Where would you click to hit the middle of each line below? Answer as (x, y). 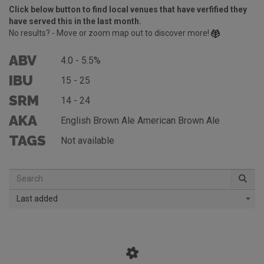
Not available (88, 141)
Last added (37, 199)
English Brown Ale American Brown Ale (140, 121)
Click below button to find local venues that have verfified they (128, 9)
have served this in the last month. (75, 21)
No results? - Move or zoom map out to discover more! (110, 33)
